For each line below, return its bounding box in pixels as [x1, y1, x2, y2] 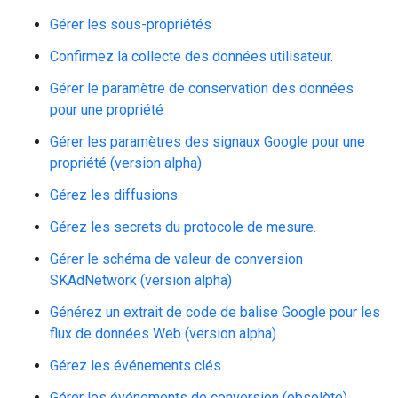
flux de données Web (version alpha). [50, 325, 279, 342]
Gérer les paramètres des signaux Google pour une [50, 133, 365, 150]
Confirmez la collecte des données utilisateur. [50, 48, 333, 65]
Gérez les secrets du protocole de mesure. [50, 219, 316, 235]
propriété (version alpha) [50, 155, 202, 171]
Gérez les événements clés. [50, 357, 224, 374]
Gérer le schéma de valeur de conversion [50, 251, 303, 267]
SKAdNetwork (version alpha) [50, 272, 232, 289]
